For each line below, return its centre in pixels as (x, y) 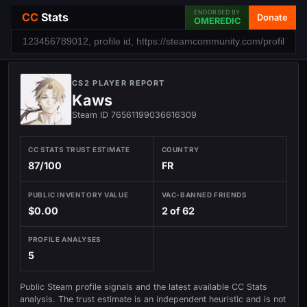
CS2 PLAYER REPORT (119, 83)
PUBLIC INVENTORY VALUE (78, 194)
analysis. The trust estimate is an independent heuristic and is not (153, 299)
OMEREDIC (217, 21)
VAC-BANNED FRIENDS (204, 194)
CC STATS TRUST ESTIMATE (79, 150)
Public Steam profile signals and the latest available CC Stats (144, 286)
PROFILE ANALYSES (64, 239)
